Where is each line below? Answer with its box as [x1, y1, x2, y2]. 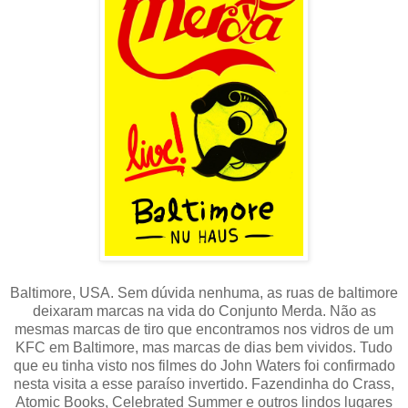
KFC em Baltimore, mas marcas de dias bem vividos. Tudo [15, 339, 393, 355]
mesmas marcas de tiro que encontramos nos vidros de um [15, 321, 393, 337]
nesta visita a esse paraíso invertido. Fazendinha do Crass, [14, 375, 394, 392]
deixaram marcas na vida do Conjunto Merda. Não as [32, 302, 376, 319]
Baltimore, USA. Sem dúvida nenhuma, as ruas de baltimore [10, 284, 398, 301]
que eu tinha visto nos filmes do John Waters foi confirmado [13, 357, 395, 373]
